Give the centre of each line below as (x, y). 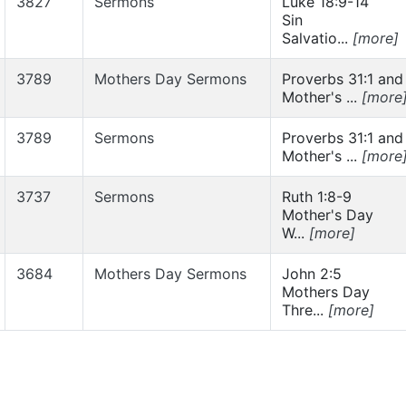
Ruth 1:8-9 (317, 197)
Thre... (305, 310)
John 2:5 (312, 274)
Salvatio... (317, 38)
